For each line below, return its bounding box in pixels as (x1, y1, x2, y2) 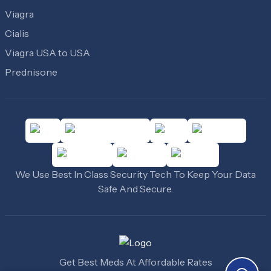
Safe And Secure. (98, 183, 173, 195)
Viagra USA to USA (5, 47, 90, 59)
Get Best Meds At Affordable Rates (59, 256, 212, 269)
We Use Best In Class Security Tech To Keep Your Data (15, 168, 256, 181)
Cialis (5, 27, 29, 40)
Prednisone (5, 66, 57, 79)
